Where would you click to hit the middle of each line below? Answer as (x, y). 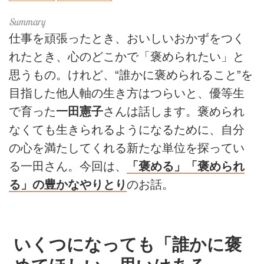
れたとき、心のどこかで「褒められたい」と (127, 56)
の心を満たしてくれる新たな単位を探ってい (127, 148)
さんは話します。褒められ (174, 111)
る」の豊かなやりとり (68, 184)
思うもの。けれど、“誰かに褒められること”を (131, 75)
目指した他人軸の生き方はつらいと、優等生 (127, 93)
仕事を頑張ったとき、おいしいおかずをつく (127, 38)
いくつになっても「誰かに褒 (128, 244)
